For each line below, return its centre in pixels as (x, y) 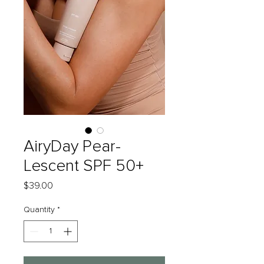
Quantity (39, 209)
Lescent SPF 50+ (84, 166)
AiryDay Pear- (72, 146)
